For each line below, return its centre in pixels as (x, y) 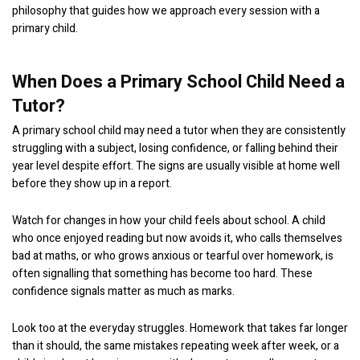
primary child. (45, 29)
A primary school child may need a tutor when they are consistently (179, 131)
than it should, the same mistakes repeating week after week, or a (176, 346)
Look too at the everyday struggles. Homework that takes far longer (180, 328)
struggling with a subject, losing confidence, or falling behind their (175, 148)
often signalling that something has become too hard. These (162, 274)
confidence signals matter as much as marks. (123, 291)
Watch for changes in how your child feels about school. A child (169, 221)
